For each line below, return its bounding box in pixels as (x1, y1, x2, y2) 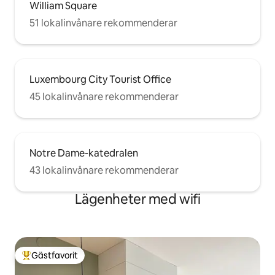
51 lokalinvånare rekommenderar (29, 17, 177, 30)
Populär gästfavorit (21, 255, 99, 266)
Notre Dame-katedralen (29, 147, 138, 160)
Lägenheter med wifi (74, 190, 201, 209)
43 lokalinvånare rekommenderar (29, 164, 179, 177)
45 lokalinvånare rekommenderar (29, 90, 179, 104)
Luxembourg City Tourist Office (29, 73, 171, 87)
